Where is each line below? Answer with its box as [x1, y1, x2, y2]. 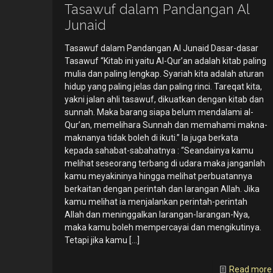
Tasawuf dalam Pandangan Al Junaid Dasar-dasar [64, 43, 258, 54]
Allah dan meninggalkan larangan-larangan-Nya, [64, 210, 250, 220]
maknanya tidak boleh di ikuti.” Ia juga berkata [64, 133, 238, 143]
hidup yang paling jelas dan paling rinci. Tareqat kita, [64, 82, 262, 92]
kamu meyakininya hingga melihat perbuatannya [64, 171, 252, 182]
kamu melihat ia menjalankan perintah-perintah [64, 197, 247, 207]
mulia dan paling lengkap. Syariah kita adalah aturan [64, 69, 264, 79]
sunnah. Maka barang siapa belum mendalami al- [64, 107, 253, 118]
